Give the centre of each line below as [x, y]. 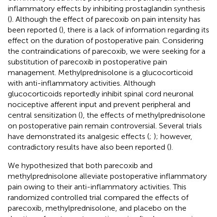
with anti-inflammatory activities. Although [82, 83]
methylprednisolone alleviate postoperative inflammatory [107, 176]
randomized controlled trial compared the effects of [98, 197]
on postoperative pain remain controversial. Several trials [105, 125]
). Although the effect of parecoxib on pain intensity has [105, 19]
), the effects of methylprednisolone [143, 115]
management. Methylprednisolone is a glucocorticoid [100, 72]
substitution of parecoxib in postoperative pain [87, 62]
